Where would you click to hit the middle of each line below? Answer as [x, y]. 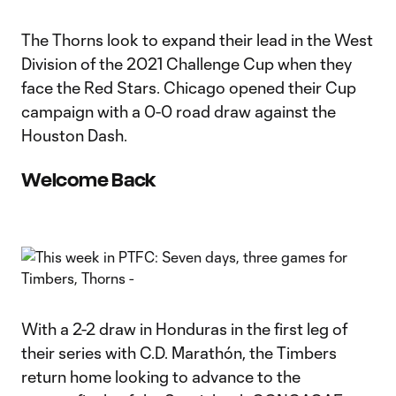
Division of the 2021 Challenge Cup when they [187, 64]
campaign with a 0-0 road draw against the [179, 111]
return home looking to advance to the [161, 377]
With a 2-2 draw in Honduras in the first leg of [184, 329]
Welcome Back [89, 180]
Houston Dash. [76, 135]
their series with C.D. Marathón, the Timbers [179, 353]
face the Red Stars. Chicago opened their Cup [189, 88]
